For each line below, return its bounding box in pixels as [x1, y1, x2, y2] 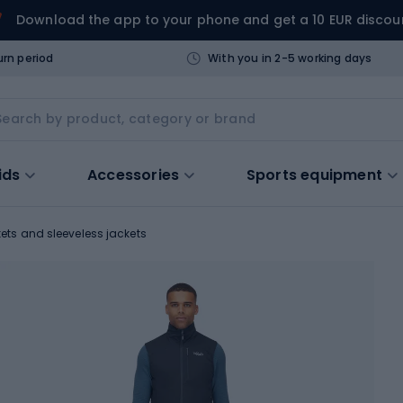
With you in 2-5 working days [207, 49, 372, 66]
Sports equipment [246, 164, 383, 185]
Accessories [87, 164, 180, 185]
